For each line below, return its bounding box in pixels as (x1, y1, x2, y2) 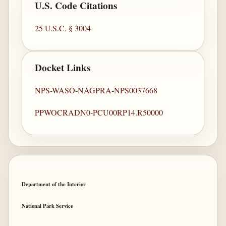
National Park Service (21, 201, 73, 210)
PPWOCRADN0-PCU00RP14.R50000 (35, 106, 163, 118)
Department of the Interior (21, 180, 86, 188)
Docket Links (35, 61, 91, 75)
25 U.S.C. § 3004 (35, 23, 91, 34)
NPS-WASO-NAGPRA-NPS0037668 (35, 84, 158, 95)
